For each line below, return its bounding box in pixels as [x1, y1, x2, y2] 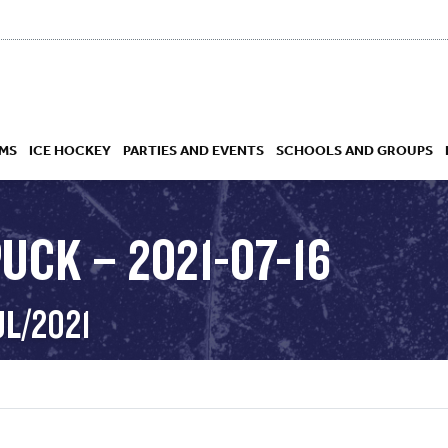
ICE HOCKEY [29, 140, 111, 159]
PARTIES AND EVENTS [123, 140, 264, 159]
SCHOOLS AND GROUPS [276, 140, 433, 159]
